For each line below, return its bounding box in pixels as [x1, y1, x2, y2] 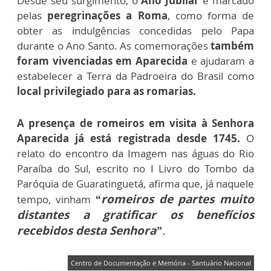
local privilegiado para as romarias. [17, 84, 196, 98]
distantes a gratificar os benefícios [17, 207, 254, 223]
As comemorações [120, 39, 211, 53]
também [211, 39, 254, 53]
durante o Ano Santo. [17, 39, 120, 53]
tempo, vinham [17, 192, 96, 206]
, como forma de [167, 8, 255, 22]
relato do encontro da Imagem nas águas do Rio [17, 146, 254, 160]
